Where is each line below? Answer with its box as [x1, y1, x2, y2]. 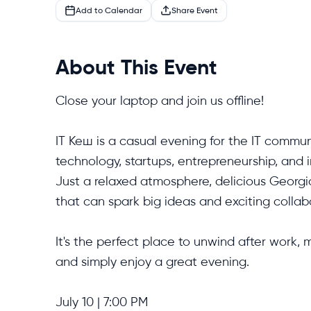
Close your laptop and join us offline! [56, 92, 264, 108]
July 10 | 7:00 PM [56, 294, 148, 310]
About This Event [56, 54, 217, 79]
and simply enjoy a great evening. [56, 253, 249, 269]
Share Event [171, 5, 218, 15]
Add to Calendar [76, 5, 142, 15]
